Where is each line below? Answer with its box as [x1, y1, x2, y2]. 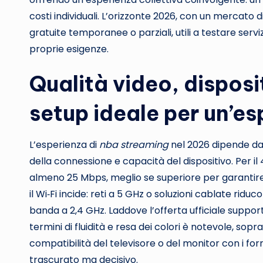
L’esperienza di [29, 138, 99, 151]
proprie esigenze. [29, 42, 109, 56]
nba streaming [99, 138, 168, 151]
